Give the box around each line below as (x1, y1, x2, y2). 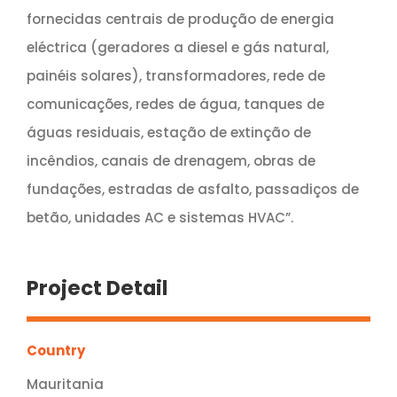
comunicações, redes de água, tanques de (26, 95, 324, 114)
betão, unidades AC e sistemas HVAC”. (26, 208, 293, 228)
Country (26, 341, 85, 361)
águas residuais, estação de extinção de (26, 123, 311, 143)
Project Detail (26, 274, 167, 303)
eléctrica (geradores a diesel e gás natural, (26, 38, 329, 58)
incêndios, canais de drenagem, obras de (26, 152, 315, 171)
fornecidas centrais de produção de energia (26, 10, 334, 29)
